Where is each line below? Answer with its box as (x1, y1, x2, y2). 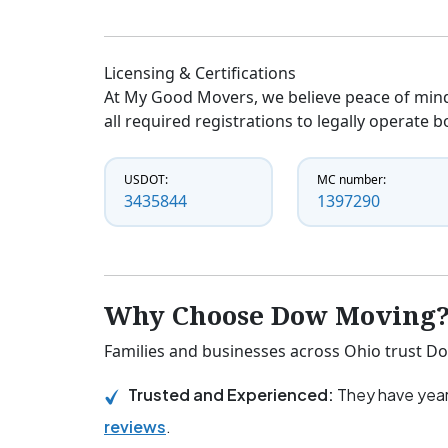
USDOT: (124, 171, 168, 189)
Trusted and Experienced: (128, 384, 337, 406)
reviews (104, 416, 166, 438)
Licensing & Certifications (104, 62, 296, 85)
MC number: (317, 171, 387, 189)
